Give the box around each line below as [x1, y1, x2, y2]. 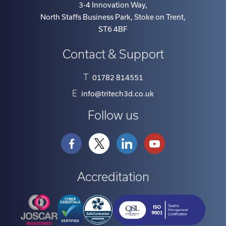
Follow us [87, 108, 139, 123]
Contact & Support [62, 47, 164, 62]
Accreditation [77, 170, 149, 184]
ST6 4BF [98, 25, 128, 34]
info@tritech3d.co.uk [81, 90, 154, 98]
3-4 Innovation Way [79, 1, 145, 10]
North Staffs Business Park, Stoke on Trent [40, 13, 184, 22]
